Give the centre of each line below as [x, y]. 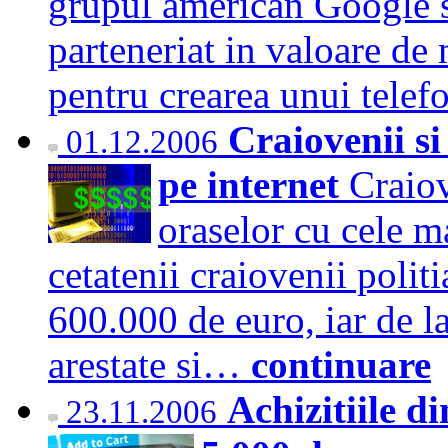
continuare [341, 364]
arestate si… [149, 364]
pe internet [253, 184]
